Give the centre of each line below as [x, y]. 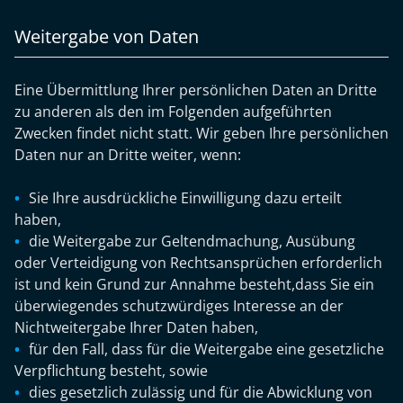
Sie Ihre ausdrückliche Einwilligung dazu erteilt [185, 198]
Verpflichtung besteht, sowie [111, 371]
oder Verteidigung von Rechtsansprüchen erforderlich [198, 263]
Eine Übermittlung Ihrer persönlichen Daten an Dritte [196, 90]
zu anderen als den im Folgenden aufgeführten [173, 112]
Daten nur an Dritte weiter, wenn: [128, 155]
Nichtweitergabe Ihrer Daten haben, [136, 327]
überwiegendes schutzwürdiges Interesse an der [179, 306]
